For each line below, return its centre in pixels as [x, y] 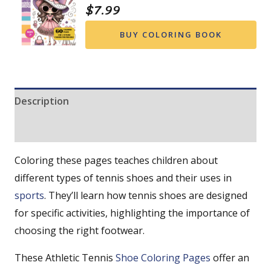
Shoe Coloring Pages [163, 257]
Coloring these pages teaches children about [116, 160]
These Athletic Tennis [65, 257]
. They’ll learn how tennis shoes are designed [146, 195]
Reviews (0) [41, 128]
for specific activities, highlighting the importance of [132, 213]
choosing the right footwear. [80, 230]
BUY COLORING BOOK [171, 34]
